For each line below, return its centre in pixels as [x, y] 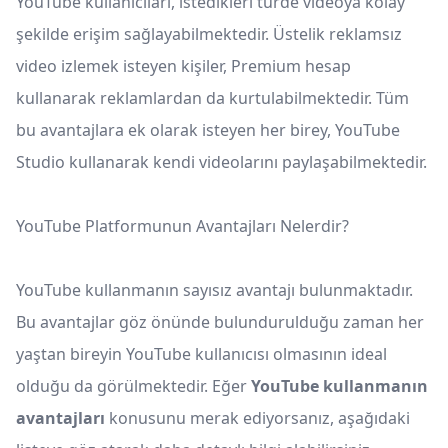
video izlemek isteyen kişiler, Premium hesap [183, 66]
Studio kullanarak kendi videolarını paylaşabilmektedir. [221, 162]
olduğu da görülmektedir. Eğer [133, 386]
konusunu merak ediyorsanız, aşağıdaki [259, 418]
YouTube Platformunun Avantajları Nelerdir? [182, 226]
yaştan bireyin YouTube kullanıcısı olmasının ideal [201, 354]
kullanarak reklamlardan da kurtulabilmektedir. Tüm [212, 98]
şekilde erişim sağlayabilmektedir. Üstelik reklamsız [209, 34]
